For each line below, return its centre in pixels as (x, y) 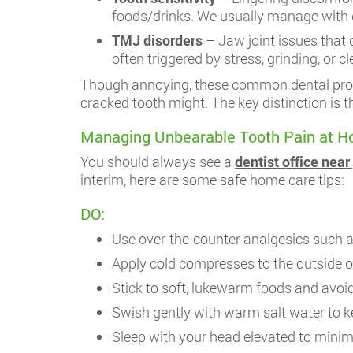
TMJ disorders (157, 40)
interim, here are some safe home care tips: (212, 180)
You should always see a (158, 162)
